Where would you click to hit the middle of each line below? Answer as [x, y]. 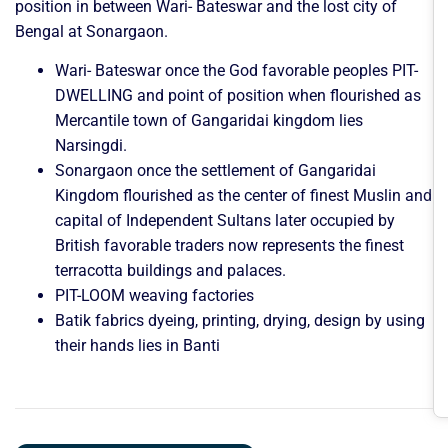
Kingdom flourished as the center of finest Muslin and [243, 196]
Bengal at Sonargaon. [91, 31]
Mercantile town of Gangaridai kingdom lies [209, 121]
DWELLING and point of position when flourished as [238, 96]
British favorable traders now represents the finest [229, 246]
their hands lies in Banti [137, 346]
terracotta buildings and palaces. [170, 271]
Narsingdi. [91, 146]
